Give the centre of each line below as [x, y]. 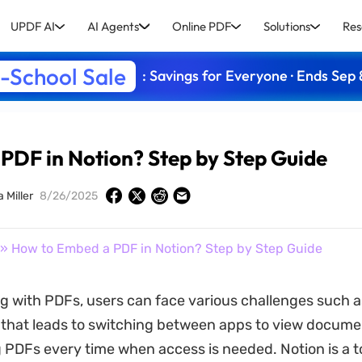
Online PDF [201, 26]
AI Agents [114, 26]
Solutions [286, 26]
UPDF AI [33, 26]
